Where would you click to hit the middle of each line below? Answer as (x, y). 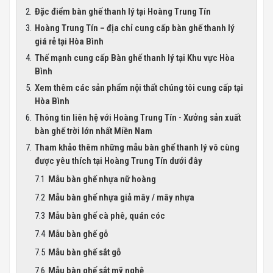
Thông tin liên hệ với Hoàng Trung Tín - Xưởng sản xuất (138, 118)
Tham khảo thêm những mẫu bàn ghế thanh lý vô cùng (137, 147)
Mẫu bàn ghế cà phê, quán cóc (107, 216)
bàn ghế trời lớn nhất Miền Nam (94, 131)
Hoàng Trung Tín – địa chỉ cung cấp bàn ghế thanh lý (135, 28)
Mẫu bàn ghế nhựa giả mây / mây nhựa (121, 197)
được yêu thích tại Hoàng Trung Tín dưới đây (119, 161)
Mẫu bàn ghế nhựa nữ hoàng (102, 179)
